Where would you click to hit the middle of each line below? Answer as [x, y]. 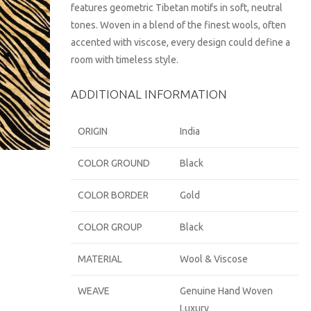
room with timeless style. [125, 60]
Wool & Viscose [214, 259]
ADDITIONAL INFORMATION [149, 94]
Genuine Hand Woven [227, 291]
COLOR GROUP [110, 227]
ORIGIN [93, 131]
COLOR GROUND [114, 163]
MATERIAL [100, 259]
